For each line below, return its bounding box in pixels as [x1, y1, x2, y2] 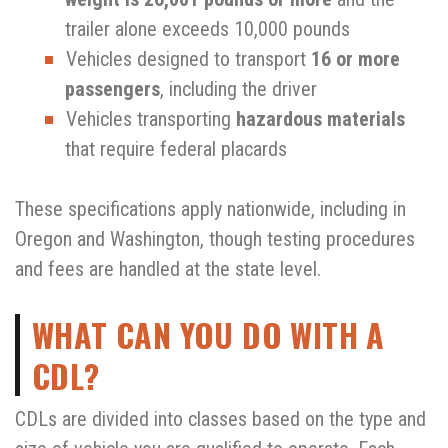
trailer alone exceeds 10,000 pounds [65, 17, 350, 42]
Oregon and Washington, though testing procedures [15, 227, 415, 252]
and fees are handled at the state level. [15, 257, 321, 282]
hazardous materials [236, 107, 405, 132]
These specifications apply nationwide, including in [15, 197, 406, 222]
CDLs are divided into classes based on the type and [15, 407, 426, 432]
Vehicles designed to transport [66, 47, 311, 72]
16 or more [311, 47, 400, 72]
